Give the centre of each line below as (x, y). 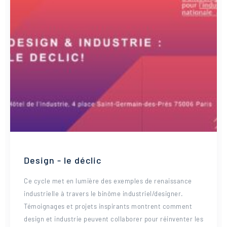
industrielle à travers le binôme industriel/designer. (104, 194)
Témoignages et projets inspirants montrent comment (108, 206)
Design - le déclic (63, 160)
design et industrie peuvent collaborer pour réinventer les (113, 219)
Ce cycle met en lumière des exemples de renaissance (108, 181)
